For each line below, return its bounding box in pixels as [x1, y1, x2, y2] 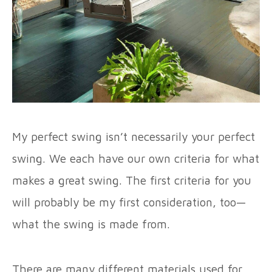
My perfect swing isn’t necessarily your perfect [12, 130, 255, 143]
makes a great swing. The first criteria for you [12, 174, 251, 187]
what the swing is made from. [12, 217, 174, 231]
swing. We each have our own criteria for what [12, 152, 259, 165]
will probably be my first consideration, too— [12, 195, 246, 209]
